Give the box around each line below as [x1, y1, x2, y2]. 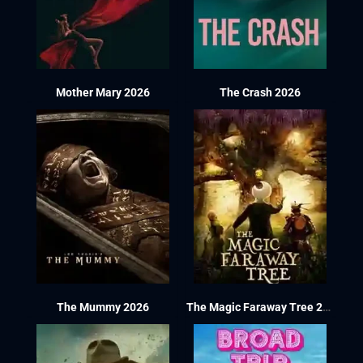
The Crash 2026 [220, 86, 301, 100]
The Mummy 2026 [57, 300, 150, 314]
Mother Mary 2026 [56, 86, 151, 100]
